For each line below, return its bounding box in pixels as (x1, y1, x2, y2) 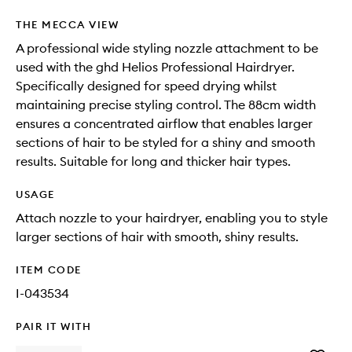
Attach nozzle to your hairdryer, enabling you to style (16, 210, 328, 226)
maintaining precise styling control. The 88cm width (16, 97, 316, 113)
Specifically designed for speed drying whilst (16, 78, 277, 94)
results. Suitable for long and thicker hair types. (16, 153, 291, 170)
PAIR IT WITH (16, 320, 91, 333)
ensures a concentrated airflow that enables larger (16, 115, 313, 132)
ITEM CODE (16, 263, 82, 277)
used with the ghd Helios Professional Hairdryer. (16, 59, 295, 75)
